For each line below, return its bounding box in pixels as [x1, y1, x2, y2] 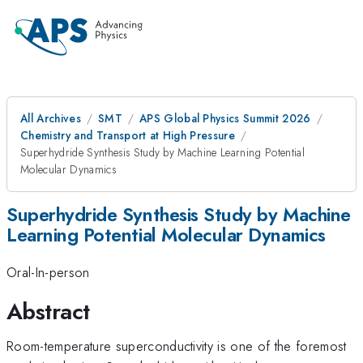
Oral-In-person [6, 263, 90, 283]
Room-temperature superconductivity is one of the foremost [6, 335, 347, 356]
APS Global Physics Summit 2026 [139, 110, 311, 126]
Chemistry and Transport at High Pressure [20, 127, 236, 143]
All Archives [20, 110, 81, 126]
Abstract [6, 294, 90, 328]
